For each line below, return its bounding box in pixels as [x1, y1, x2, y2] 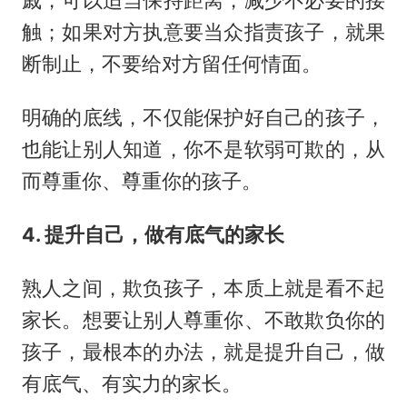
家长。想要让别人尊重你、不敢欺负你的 [21, 307, 386, 332]
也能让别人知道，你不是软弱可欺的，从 [21, 137, 386, 162]
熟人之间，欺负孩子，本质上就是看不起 [21, 275, 386, 300]
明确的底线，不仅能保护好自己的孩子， [21, 105, 386, 130]
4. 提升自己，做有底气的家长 [21, 223, 284, 247]
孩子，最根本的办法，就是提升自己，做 [21, 339, 386, 363]
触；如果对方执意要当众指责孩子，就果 [21, 20, 386, 45]
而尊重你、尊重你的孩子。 [21, 169, 262, 194]
